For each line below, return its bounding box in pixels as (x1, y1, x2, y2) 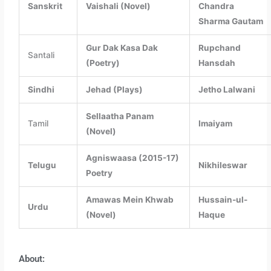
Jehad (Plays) (85, 85, 143, 95)
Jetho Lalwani (198, 85, 255, 95)
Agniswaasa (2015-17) (85, 153, 179, 163)
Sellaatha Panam (85, 111, 154, 122)
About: (19, 253, 45, 264)
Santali (27, 50, 54, 60)
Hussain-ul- (198, 195, 247, 205)
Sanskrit (27, 1, 62, 11)
